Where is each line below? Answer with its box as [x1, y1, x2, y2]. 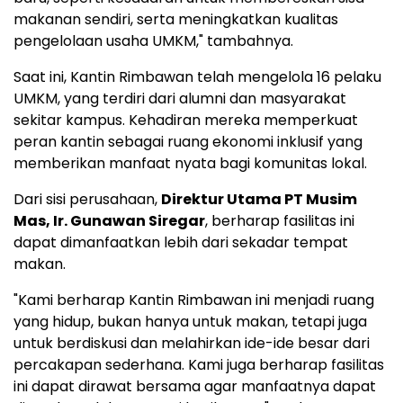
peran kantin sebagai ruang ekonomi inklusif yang [13, 131, 363, 153]
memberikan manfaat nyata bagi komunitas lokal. [13, 153, 367, 175]
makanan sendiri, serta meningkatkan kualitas [13, 9, 338, 31]
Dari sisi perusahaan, [13, 189, 161, 210]
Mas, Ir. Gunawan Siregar [13, 210, 205, 232]
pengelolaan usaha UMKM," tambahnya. [13, 31, 293, 52]
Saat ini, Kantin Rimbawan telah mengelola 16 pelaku [13, 67, 381, 88]
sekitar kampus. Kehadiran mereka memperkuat [13, 110, 358, 131]
